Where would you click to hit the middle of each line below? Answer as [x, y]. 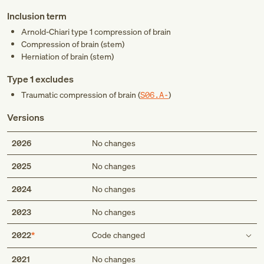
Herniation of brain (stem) [67, 56]
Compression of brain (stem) [73, 44]
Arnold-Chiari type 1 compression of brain [96, 32]
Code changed [118, 235]
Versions [26, 117]
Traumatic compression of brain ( [81, 95]
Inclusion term [37, 16]
